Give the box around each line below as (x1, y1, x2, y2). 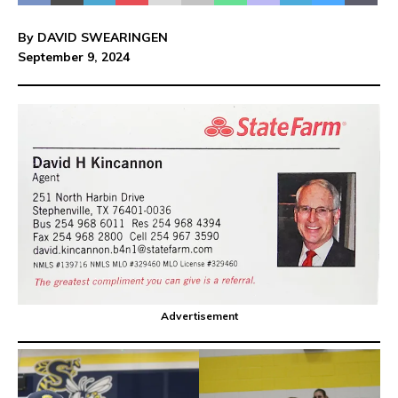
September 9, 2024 (18, 49, 130, 66)
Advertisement (160, 308, 238, 322)
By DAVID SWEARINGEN (18, 29, 168, 46)
